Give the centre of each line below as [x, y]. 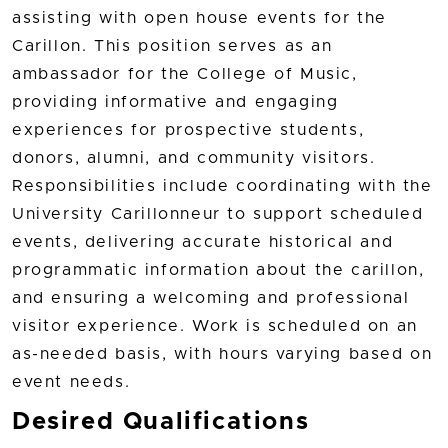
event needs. [74, 382]
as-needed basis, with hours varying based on [222, 354]
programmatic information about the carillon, [218, 270]
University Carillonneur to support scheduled [218, 214]
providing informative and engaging [175, 102]
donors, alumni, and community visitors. [194, 158]
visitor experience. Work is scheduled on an [215, 326]
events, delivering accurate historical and [203, 242]
